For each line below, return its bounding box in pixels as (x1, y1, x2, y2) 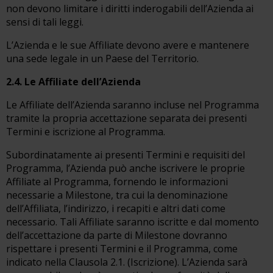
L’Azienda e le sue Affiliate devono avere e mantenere (6, 38, 249, 52)
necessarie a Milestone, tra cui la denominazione (6, 188, 228, 202)
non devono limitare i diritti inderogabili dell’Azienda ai (6, 2, 253, 15)
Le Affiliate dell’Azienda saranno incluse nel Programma (6, 98, 259, 112)
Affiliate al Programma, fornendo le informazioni (6, 175, 228, 188)
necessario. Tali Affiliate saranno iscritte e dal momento (6, 215, 259, 229)
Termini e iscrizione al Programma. (6, 125, 165, 138)
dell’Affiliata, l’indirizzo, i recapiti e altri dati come (6, 202, 225, 215)
